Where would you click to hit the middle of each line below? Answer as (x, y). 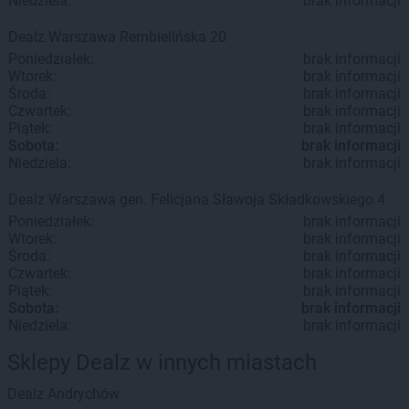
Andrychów (84, 394)
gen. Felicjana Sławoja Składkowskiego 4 (252, 199)
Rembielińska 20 (173, 37)
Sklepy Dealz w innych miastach (162, 362)
